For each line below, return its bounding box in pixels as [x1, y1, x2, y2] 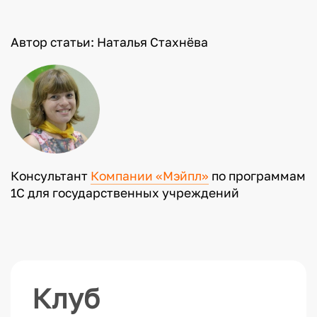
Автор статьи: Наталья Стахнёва [10, 34, 208, 50]
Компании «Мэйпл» [90, 168, 209, 184]
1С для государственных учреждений [10, 185, 239, 201]
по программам [208, 168, 306, 184]
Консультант [10, 168, 91, 184]
